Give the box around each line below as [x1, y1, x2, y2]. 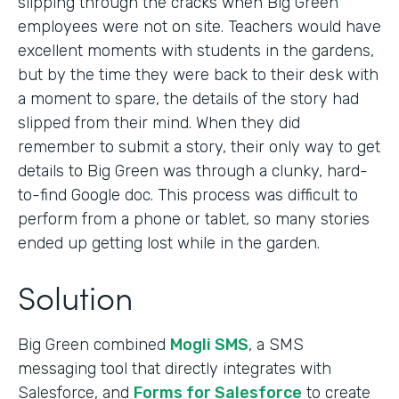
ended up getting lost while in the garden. [18, 232, 320, 253]
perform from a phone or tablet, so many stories [18, 208, 370, 229]
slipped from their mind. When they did [18, 112, 300, 133]
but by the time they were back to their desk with [18, 64, 379, 85]
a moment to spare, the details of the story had [18, 88, 359, 109]
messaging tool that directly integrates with [18, 358, 331, 379]
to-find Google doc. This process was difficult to [18, 184, 358, 205]
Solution [18, 273, 133, 319]
